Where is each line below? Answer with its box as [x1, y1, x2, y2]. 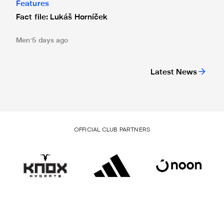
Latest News [150, 69, 197, 76]
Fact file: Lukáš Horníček [16, 14, 108, 21]
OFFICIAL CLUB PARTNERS [73, 127, 150, 133]
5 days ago [32, 37, 68, 44]
